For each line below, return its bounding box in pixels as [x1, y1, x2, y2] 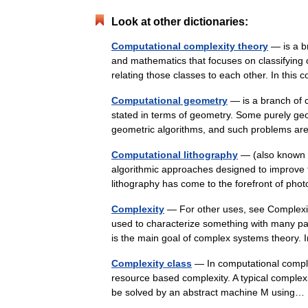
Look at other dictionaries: [111, 16, 248, 28]
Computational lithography [111, 149, 238, 161]
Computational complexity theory [111, 41, 268, 52]
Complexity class [111, 258, 192, 269]
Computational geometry [111, 95, 228, 107]
